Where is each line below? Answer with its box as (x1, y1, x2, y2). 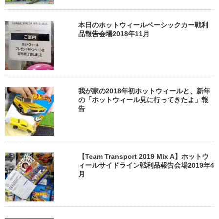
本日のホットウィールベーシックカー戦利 (78, 21, 208, 29)
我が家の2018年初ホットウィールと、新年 (78, 87, 210, 95)
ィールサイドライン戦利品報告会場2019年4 (78, 161, 214, 170)
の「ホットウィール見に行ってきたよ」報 (78, 95, 208, 104)
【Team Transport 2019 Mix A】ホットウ (78, 153, 209, 161)
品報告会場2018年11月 (78, 30, 150, 38)
